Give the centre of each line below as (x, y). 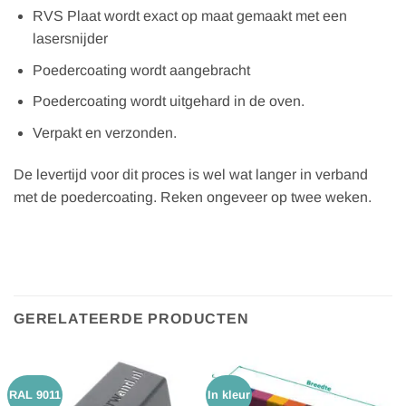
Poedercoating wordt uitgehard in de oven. (168, 101)
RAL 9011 (35, 395)
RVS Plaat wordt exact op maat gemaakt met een (189, 16)
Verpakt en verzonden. (104, 133)
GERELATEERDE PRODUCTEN (131, 319)
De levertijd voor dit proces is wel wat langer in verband (191, 174)
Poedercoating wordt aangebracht (141, 70)
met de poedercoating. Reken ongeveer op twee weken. (193, 197)
